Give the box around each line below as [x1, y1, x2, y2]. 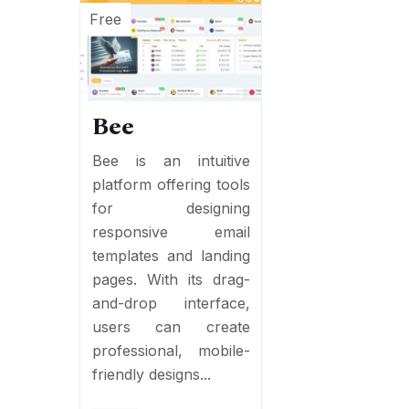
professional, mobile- [91, 341, 250, 360]
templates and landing [91, 246, 250, 265]
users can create [91, 317, 250, 336]
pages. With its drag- [91, 269, 250, 288]
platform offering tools [91, 174, 250, 194]
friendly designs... [91, 364, 211, 383]
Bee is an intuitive [91, 151, 250, 170]
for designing [91, 198, 250, 217]
